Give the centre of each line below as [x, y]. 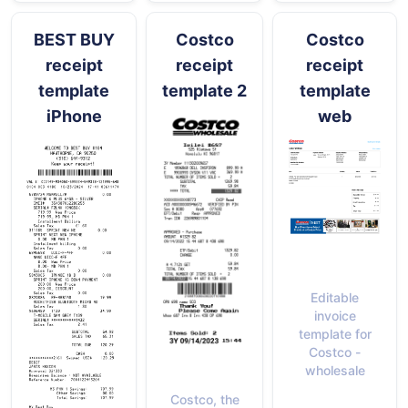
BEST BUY [74, 39]
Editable [335, 298]
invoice [335, 316]
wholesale [335, 371]
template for [335, 334]
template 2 [204, 90]
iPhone [74, 116]
